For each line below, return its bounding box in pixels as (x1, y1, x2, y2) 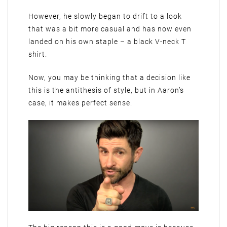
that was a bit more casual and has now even (28, 24, 192, 33)
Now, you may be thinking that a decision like (28, 73, 191, 82)
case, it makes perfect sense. (28, 98, 132, 107)
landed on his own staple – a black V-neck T (28, 37, 186, 46)
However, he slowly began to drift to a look (28, 12, 182, 20)
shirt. (28, 50, 47, 58)
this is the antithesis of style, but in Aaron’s (28, 86, 184, 94)
